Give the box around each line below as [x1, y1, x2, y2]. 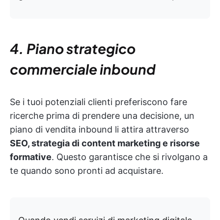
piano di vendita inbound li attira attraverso [10, 124, 189, 135]
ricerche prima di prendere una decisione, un [10, 110, 194, 121]
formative [10, 151, 52, 162]
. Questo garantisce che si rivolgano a [52, 151, 208, 162]
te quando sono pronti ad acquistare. [10, 165, 164, 176]
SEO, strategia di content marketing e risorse [10, 137, 200, 148]
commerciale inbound [10, 60, 156, 78]
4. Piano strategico [10, 39, 136, 57]
